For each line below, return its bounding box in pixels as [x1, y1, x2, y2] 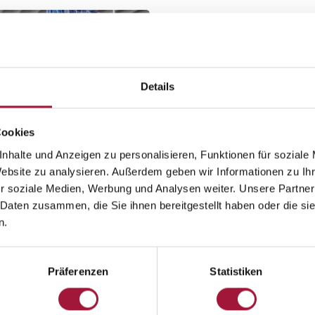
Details [140, 80, 175, 93]
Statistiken [210, 265, 263, 278]
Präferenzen [47, 265, 109, 278]
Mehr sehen [87, 247, 135, 255]
